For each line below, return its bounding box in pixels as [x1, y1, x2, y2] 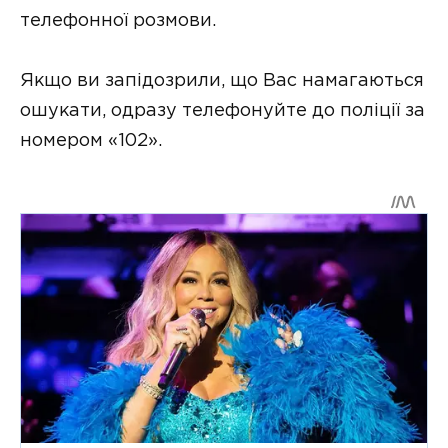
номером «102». [20, 133, 162, 150]
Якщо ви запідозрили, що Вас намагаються [20, 73, 424, 90]
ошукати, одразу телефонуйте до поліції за [20, 103, 425, 120]
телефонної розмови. [20, 12, 216, 29]
